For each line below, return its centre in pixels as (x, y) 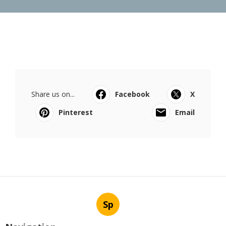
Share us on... (53, 94)
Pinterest (76, 112)
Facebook (132, 94)
